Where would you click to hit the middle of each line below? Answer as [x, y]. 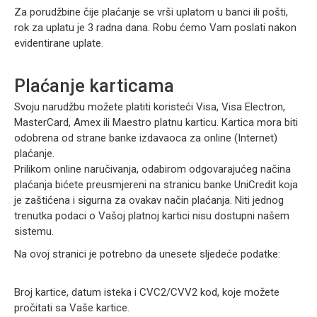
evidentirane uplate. [60, 43]
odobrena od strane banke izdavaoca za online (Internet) [146, 138]
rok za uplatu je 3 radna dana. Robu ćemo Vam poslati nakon [155, 28]
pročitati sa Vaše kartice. [73, 308]
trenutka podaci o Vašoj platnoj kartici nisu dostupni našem [152, 216]
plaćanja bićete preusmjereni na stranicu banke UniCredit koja [156, 185]
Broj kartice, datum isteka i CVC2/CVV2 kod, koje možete [147, 292]
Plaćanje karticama [94, 86]
